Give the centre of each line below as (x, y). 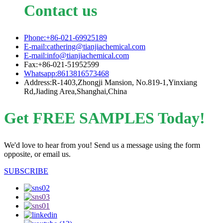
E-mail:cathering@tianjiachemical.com (85, 46)
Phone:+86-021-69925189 (65, 37)
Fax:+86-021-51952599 (61, 64)
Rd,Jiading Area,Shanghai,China (75, 91)
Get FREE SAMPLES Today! (105, 118)
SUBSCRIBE (26, 171)
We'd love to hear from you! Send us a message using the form (102, 145)
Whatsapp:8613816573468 (66, 73)
